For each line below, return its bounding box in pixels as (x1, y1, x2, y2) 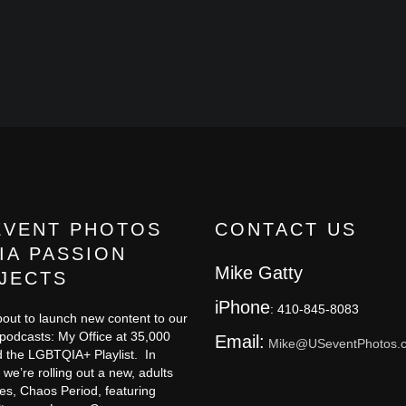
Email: (215, 332, 265, 352)
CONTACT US (215, 219, 357, 239)
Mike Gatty (215, 263, 303, 283)
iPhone (215, 297, 270, 317)
